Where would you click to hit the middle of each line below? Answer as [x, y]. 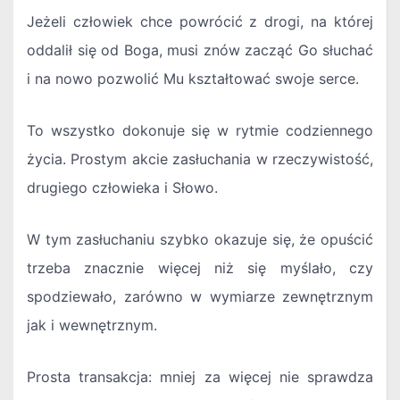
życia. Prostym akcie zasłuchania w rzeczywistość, [200, 159]
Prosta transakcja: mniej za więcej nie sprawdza [200, 377]
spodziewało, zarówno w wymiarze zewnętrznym [200, 297]
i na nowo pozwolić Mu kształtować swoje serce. [193, 79]
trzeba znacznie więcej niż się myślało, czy [200, 268]
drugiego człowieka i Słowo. [122, 188]
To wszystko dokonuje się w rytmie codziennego [200, 131]
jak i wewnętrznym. [92, 325]
